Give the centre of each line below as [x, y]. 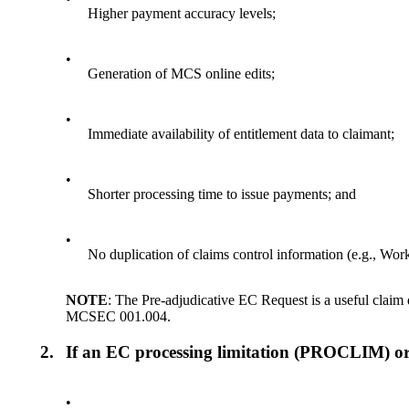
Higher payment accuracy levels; [182, 14]
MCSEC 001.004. [119, 317]
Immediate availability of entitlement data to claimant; [241, 134]
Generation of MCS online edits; [182, 74]
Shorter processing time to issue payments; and [222, 194]
